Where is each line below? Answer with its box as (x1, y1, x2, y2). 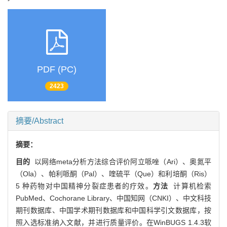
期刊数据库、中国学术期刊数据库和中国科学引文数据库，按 (16, 206, 211, 214)
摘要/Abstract (16, 116, 63, 125)
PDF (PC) (37, 64, 77, 75)
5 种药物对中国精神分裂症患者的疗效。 (16, 181, 153, 190)
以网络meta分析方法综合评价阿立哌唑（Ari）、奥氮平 (30, 157, 212, 166)
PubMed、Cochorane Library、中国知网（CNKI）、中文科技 (16, 194, 211, 202)
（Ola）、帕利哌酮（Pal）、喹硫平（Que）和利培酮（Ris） (16, 169, 211, 178)
